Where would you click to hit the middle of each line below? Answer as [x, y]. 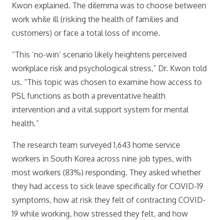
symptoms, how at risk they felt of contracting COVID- [109, 200]
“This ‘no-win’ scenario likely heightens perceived [99, 55]
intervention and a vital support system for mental [100, 110]
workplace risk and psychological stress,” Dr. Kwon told [109, 68]
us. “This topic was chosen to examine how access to [107, 82]
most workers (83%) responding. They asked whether [106, 172]
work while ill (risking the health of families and [95, 19]
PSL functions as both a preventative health [89, 96]
